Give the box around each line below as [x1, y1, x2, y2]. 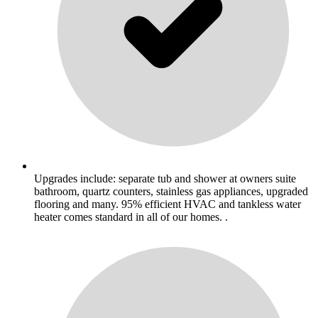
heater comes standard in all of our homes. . [34, 210, 228, 223]
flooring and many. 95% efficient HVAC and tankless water [34, 197, 301, 210]
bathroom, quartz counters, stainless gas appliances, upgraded [34, 185, 308, 197]
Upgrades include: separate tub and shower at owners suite [34, 172, 296, 185]
